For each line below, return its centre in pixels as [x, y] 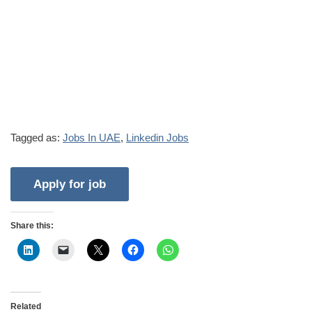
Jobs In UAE [92, 137]
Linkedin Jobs [157, 137]
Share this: [32, 225]
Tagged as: [37, 137]
